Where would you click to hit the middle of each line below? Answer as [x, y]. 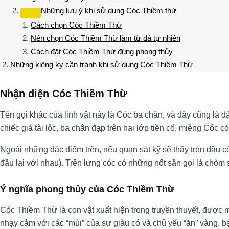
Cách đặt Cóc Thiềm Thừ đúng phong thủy [102, 51]
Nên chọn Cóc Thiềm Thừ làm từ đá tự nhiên [106, 38]
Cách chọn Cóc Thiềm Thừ [76, 25]
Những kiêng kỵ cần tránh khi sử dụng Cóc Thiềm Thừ [101, 64]
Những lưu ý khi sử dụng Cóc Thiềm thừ [109, 10]
